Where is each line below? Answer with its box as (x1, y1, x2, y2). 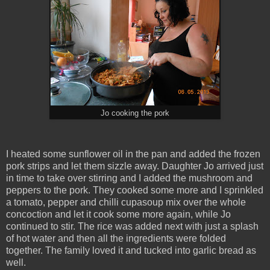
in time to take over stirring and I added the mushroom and (6, 173, 253, 184)
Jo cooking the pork (101, 109, 169, 118)
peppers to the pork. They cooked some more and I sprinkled (6, 185, 263, 196)
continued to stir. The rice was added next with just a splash (6, 221, 259, 232)
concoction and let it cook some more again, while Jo (6, 209, 231, 220)
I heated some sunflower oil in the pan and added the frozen (6, 149, 260, 160)
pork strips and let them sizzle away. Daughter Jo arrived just (6, 161, 263, 172)
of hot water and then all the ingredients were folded (6, 233, 226, 244)
